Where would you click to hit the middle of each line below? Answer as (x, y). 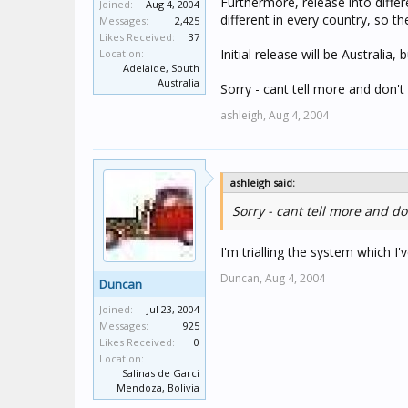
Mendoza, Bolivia (158, 388)
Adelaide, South (161, 68)
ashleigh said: (263, 183)
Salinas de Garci (161, 373)
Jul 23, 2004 (173, 309)
